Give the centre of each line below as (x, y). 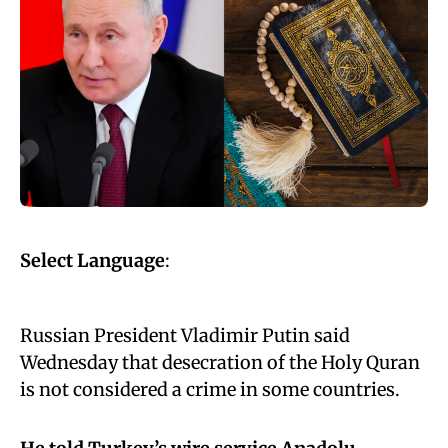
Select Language (92, 260)
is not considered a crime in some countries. (210, 389)
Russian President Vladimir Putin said (185, 335)
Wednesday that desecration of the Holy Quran (220, 362)
